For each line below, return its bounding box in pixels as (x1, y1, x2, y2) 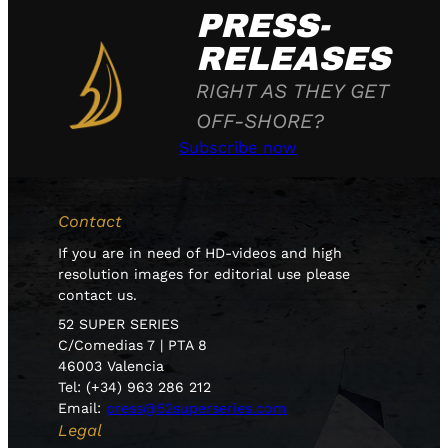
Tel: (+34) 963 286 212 (58, 379, 212, 396)
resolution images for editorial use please (58, 265, 351, 282)
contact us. (58, 286, 138, 303)
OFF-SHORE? (195, 109, 324, 134)
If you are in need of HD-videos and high (58, 244, 343, 261)
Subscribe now (179, 138, 298, 158)
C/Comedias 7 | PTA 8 (58, 337, 208, 354)
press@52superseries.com (106, 400, 288, 417)
